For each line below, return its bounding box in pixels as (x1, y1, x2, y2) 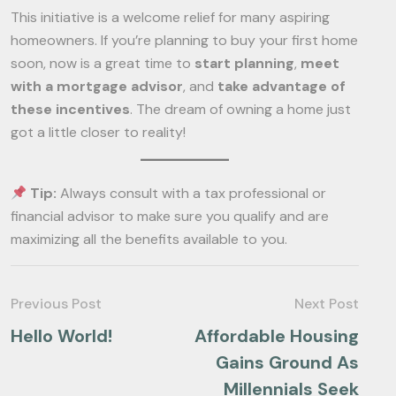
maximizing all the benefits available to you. (11, 230, 287, 248)
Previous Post (11, 294, 102, 313)
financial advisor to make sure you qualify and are (11, 207, 329, 225)
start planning (194, 54, 294, 72)
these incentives (11, 100, 130, 118)
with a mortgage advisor (11, 77, 183, 95)
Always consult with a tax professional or (57, 184, 327, 202)
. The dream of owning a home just (130, 100, 351, 118)
